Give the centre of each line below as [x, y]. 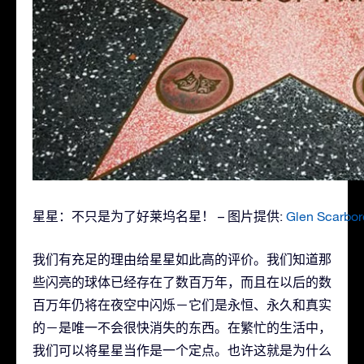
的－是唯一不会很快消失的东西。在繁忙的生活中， [182, 328]
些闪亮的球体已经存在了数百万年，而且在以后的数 [182, 282]
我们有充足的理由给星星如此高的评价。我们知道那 [182, 260]
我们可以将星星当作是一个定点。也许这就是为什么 [182, 351]
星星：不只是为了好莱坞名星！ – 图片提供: [159, 217]
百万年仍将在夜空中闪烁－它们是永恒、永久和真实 [182, 305]
